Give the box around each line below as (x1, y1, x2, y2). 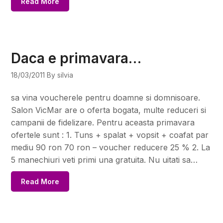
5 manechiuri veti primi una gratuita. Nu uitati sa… (11, 154, 198, 165)
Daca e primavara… (11, 49, 142, 67)
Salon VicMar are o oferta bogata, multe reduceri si (11, 105, 207, 115)
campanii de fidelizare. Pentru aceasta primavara (11, 117, 195, 127)
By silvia (47, 70, 74, 79)
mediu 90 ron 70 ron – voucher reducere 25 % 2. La (11, 142, 211, 152)
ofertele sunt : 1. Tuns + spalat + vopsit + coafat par (11, 129, 209, 140)
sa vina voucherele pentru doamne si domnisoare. (11, 92, 201, 103)
